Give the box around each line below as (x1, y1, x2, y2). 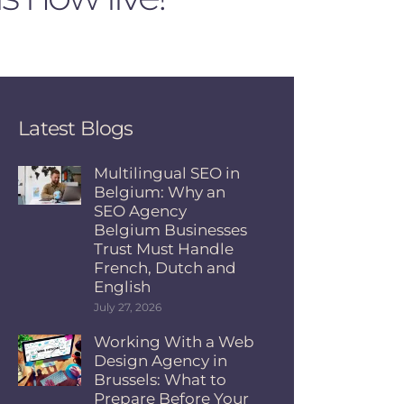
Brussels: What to (94, 371, 227, 390)
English (94, 277, 151, 296)
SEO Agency (94, 201, 188, 220)
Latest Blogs (18, 115, 133, 142)
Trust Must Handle (94, 239, 234, 258)
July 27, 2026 (94, 299, 162, 314)
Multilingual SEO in (94, 163, 241, 182)
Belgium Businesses (94, 220, 248, 239)
